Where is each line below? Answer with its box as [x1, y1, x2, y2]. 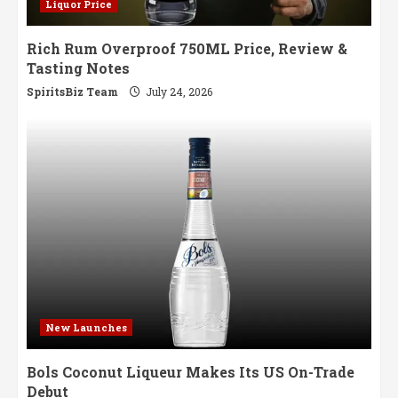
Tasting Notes [27, 59, 130, 78]
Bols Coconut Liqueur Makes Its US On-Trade [27, 362, 354, 382]
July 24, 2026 [143, 84, 212, 99]
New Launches [45, 321, 127, 335]
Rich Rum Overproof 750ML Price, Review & [27, 39, 347, 59]
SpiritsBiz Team [27, 84, 118, 99]
